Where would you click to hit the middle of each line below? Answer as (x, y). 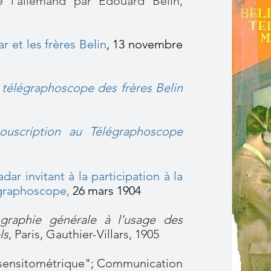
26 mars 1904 (105, 191)
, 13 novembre (145, 44)
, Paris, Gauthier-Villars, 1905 (84, 234)
